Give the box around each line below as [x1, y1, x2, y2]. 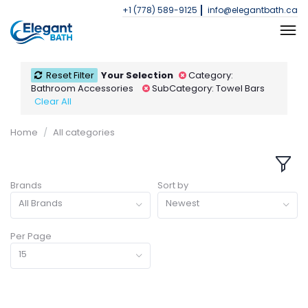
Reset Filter [44, 68, 96, 82]
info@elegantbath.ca [208, 4, 298, 16]
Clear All [34, 94, 71, 108]
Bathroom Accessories [31, 81, 135, 95]
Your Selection [101, 68, 173, 82]
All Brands [19, 197, 63, 210]
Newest [166, 197, 200, 210]
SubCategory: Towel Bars [152, 81, 265, 95]
